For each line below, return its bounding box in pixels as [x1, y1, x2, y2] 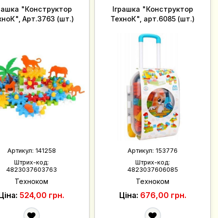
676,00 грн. [140, 190, 186, 200]
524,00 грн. [19, 190, 65, 200]
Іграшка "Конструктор [112, 5, 193, 14]
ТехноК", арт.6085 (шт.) [110, 15, 195, 23]
